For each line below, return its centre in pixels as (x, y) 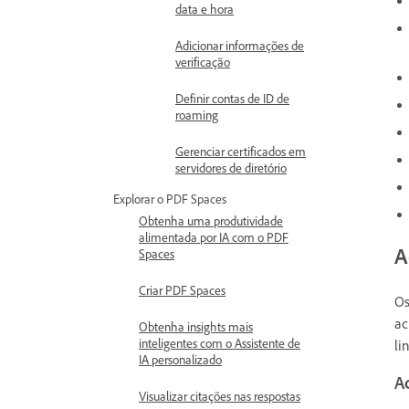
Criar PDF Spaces (182, 290)
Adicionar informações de (240, 45)
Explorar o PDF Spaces (170, 199)
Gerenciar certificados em (241, 151)
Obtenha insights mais (196, 326)
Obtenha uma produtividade (211, 220)
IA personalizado (180, 359)
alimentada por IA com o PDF (214, 237)
